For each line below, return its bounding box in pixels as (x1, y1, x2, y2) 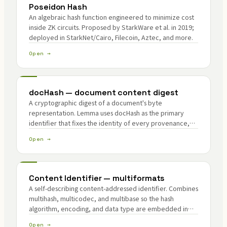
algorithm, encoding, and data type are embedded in (29, 204, 188, 213)
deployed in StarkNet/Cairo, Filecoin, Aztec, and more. (29, 32, 193, 42)
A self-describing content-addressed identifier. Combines (29, 183, 198, 193)
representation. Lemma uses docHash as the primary (29, 108, 184, 118)
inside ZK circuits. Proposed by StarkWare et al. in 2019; (29, 22, 194, 32)
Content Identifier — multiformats (29, 173, 165, 183)
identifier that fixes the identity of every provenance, (29, 118, 190, 128)
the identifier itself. (29, 214, 86, 223)
